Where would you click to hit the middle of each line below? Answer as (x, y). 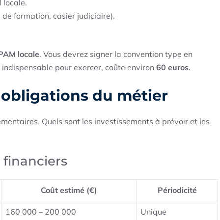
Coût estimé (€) (69, 190)
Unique (153, 212)
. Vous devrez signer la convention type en (116, 54)
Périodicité (177, 190)
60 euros (172, 68)
